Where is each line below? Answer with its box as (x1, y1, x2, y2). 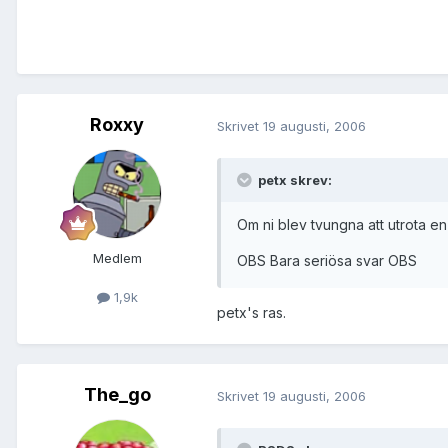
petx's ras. (217, 304, 286, 322)
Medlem (92, 250, 142, 267)
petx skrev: (255, 172, 332, 189)
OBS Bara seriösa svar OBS (237, 252, 417, 270)
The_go (83, 384, 151, 406)
